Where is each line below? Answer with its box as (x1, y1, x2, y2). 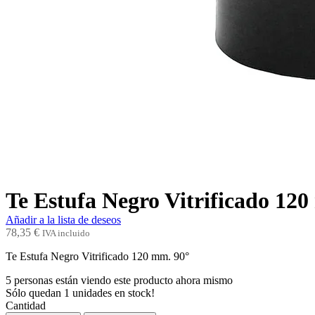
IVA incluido (42, 227, 90, 238)
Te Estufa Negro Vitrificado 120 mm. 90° (6, 250, 189, 262)
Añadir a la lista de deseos (6, 213, 121, 226)
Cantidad (6, 299, 46, 311)
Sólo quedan (6, 286, 64, 299)
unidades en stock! (70, 286, 155, 299)
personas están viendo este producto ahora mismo (11, 274, 233, 286)
